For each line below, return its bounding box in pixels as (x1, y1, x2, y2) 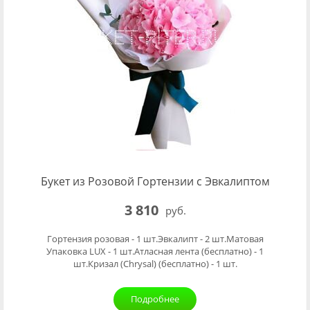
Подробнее (131, 293, 179, 305)
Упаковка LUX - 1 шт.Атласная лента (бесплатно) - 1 (46, 245, 264, 257)
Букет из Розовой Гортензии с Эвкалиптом (40, 174, 270, 189)
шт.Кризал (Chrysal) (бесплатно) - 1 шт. (73, 257, 237, 270)
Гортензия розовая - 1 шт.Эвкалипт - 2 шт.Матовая (46, 232, 264, 245)
